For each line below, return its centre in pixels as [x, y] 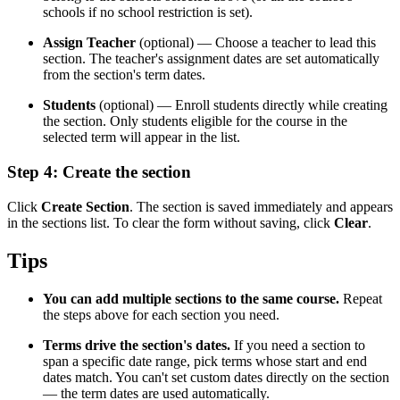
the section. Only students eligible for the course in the [195, 121]
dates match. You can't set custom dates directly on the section [216, 377]
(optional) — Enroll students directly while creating [242, 105]
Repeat [361, 298]
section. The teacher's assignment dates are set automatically [211, 59]
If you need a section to [298, 345]
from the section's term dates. [124, 75]
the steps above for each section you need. [161, 314]
